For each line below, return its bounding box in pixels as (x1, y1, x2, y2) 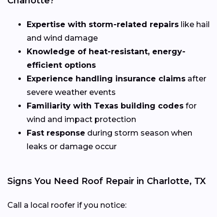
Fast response (27, 128, 85, 138)
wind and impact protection (27, 114, 136, 124)
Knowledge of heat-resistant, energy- (27, 46, 186, 56)
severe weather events (27, 87, 116, 97)
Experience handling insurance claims (27, 74, 186, 83)
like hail (179, 19, 210, 29)
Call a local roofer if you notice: (7, 200, 126, 210)
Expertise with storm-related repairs (27, 19, 179, 29)
